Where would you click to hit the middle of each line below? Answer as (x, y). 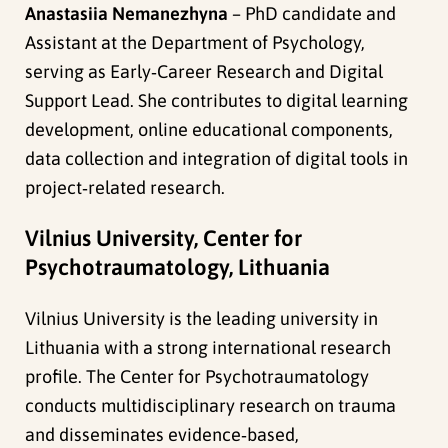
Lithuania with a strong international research (208, 348)
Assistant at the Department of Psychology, (195, 43)
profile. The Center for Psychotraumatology (197, 377)
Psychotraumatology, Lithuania (178, 267)
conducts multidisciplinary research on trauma (211, 406)
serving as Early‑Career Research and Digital (204, 72)
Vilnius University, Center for (164, 238)
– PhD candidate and (312, 14)
